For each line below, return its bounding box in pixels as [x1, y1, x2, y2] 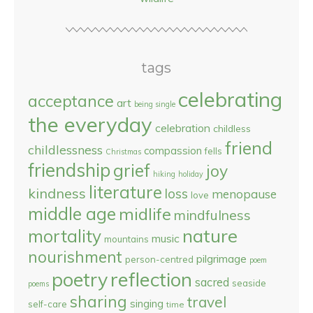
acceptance [28, 91, 114, 111]
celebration [155, 121, 210, 135]
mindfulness [174, 206, 251, 224]
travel [187, 293, 226, 311]
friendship [28, 159, 110, 182]
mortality [28, 225, 101, 247]
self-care [28, 298, 67, 310]
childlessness [28, 142, 103, 157]
